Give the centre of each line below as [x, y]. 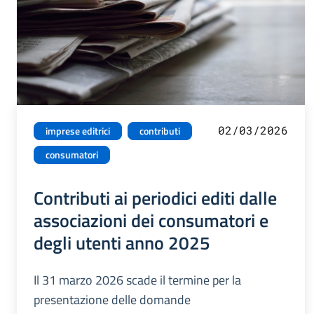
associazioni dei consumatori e [151, 220]
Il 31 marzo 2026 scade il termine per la [137, 280]
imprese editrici [78, 131]
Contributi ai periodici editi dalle [155, 198]
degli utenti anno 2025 [122, 243]
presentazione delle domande [112, 300]
